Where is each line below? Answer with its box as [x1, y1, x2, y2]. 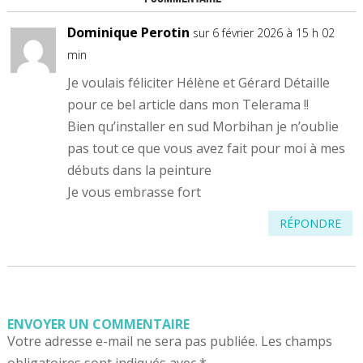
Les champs [260, 332, 332, 351]
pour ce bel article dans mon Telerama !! [67, 96, 310, 114]
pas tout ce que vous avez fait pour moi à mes [67, 139, 346, 158]
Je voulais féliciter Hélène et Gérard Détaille [67, 74, 331, 92]
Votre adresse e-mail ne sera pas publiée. [6, 332, 258, 351]
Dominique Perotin [67, 23, 190, 42]
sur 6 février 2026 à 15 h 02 [193, 25, 335, 41]
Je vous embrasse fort [67, 183, 202, 202]
